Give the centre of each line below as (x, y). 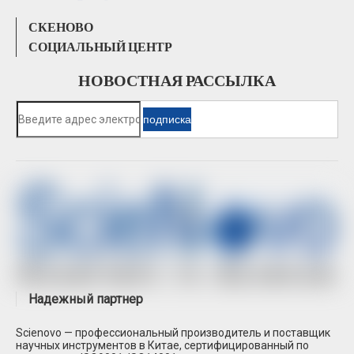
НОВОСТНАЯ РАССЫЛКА (177, 81)
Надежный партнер (86, 299)
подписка (167, 119)
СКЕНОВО (61, 27)
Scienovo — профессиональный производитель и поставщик (173, 333)
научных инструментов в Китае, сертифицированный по (162, 346)
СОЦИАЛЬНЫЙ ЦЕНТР (100, 47)
